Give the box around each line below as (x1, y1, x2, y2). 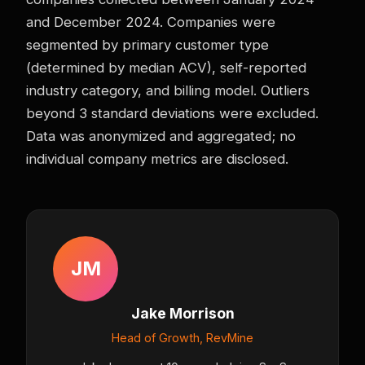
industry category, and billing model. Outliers (26, 81, 310, 99)
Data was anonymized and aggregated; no (26, 127, 296, 144)
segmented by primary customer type (26, 36, 269, 53)
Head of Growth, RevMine (112, 330, 253, 345)
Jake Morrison (130, 304, 235, 322)
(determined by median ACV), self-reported (26, 59, 306, 76)
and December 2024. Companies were (26, 13, 275, 30)
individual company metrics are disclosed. (26, 150, 288, 167)
